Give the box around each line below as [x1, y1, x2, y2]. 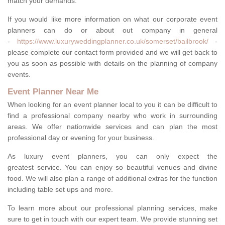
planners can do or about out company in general [8, 26, 217, 35]
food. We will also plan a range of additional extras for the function [8, 174, 217, 183]
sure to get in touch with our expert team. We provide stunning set [8, 215, 217, 223]
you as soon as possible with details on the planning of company [8, 59, 217, 68]
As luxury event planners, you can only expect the [8, 152, 217, 161]
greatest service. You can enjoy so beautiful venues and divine [8, 163, 217, 172]
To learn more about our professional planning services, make [8, 204, 217, 212]
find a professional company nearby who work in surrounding [8, 111, 217, 120]
